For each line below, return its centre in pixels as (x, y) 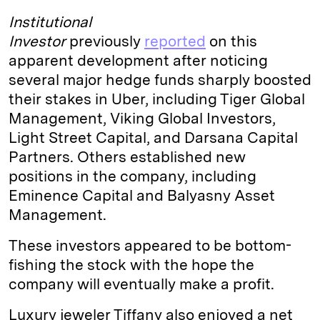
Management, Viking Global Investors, (142, 119)
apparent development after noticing (138, 61)
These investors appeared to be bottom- (150, 246)
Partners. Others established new (127, 157)
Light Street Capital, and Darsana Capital (153, 138)
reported (175, 41)
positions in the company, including (132, 176)
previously (105, 41)
